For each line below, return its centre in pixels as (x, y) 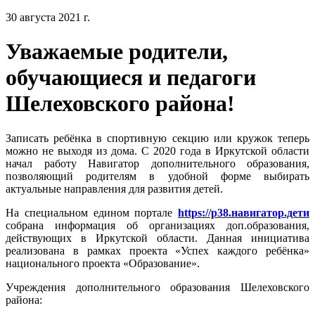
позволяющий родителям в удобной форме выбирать (157, 176)
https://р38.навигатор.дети (244, 212)
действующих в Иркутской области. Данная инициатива (157, 238)
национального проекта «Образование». (103, 263)
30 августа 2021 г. (48, 17)
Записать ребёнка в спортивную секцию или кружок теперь (157, 138)
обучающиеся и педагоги (131, 78)
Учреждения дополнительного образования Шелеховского (157, 287)
